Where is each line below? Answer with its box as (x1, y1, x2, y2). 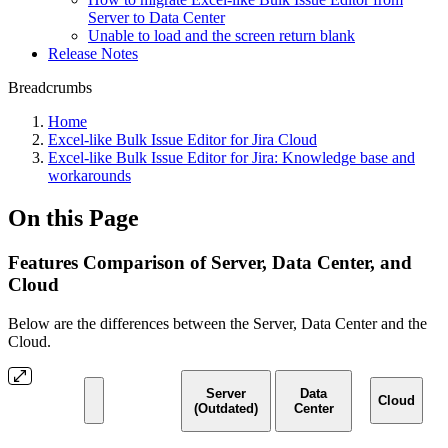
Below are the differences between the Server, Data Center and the (8, 314, 427, 332)
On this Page (8, 204, 139, 231)
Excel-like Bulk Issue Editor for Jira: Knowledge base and (48, 149, 415, 166)
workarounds (48, 167, 131, 184)
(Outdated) (194, 400, 258, 416)
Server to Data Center (88, 9, 225, 26)
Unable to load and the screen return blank (88, 27, 355, 44)
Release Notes (48, 45, 138, 62)
